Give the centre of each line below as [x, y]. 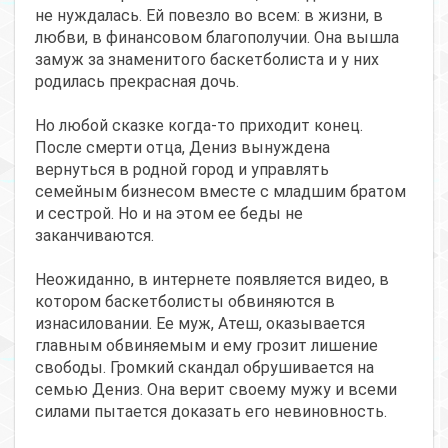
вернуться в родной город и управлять [182, 169]
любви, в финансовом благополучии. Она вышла [217, 37]
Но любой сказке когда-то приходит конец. [199, 125]
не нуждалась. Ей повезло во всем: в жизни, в [209, 15]
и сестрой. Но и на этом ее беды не [169, 213]
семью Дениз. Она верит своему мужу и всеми [216, 389]
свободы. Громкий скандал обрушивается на [204, 367]
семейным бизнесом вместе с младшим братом [220, 191]
